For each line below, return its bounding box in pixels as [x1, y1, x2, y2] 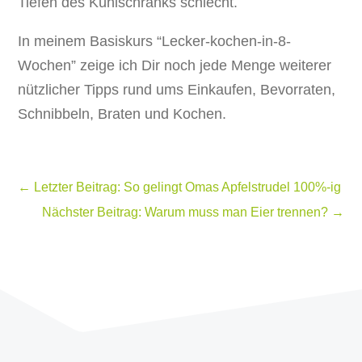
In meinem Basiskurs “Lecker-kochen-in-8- [18, 33, 292, 50]
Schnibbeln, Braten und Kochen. [18, 106, 227, 123]
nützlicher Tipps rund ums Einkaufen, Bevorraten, [18, 82, 336, 99]
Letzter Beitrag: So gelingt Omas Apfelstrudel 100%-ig [34, 180, 342, 195]
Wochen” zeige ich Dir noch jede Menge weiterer [18, 57, 332, 74]
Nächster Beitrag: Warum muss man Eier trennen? [41, 205, 328, 220]
